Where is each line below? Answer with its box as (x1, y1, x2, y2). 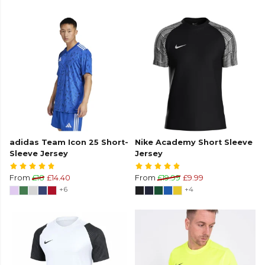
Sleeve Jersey (9, 149, 68, 159)
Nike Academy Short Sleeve (135, 138, 253, 147)
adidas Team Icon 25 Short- (9, 138, 128, 147)
